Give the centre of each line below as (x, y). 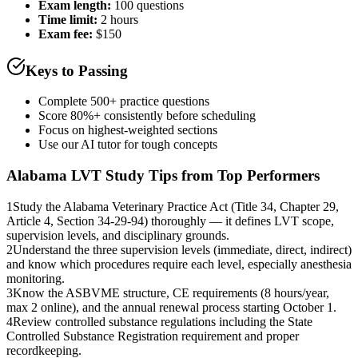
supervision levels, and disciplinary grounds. (118, 235)
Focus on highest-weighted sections (128, 130)
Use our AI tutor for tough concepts (128, 145)
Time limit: (68, 20)
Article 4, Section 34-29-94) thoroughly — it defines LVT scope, (170, 221)
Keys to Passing (77, 70)
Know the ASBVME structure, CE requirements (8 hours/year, (171, 292)
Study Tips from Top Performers (211, 176)
